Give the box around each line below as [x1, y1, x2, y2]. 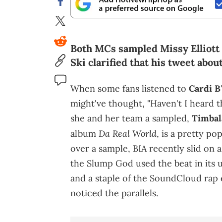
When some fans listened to [70, 83, 189, 95]
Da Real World [99, 127, 157, 140]
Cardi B [189, 83, 221, 95]
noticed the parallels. [70, 187, 158, 199]
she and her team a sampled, [70, 112, 192, 124]
